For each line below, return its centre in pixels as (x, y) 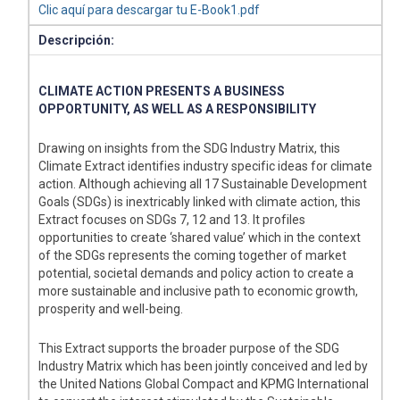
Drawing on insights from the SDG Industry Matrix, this (190, 148)
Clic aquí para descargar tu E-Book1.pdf (150, 9)
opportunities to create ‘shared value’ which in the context (200, 237)
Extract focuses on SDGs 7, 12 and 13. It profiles (172, 219)
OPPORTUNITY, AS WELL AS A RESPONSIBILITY (178, 108)
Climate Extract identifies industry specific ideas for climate (206, 166)
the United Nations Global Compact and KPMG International (204, 383)
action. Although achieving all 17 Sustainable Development (203, 183)
